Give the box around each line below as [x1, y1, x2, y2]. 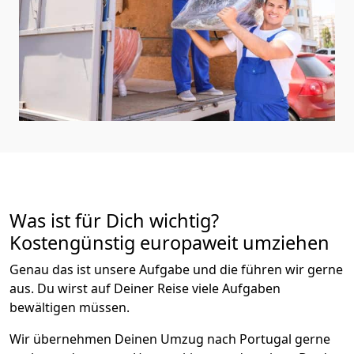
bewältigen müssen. [9, 298, 130, 316]
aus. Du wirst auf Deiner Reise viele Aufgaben [9, 279, 281, 297]
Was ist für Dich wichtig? [9, 207, 219, 233]
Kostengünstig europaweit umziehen [9, 229, 330, 255]
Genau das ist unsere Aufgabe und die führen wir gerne [9, 260, 343, 278]
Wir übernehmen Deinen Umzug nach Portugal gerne [9, 330, 330, 348]
